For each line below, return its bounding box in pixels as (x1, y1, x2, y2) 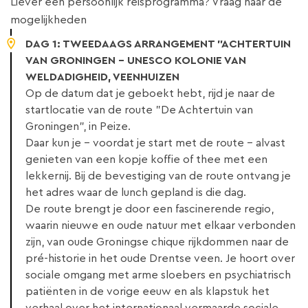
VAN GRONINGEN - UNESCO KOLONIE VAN (25, 55, 246, 67)
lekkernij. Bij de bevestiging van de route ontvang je (25, 170, 291, 182)
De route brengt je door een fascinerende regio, (25, 203, 274, 215)
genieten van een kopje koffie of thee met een (25, 154, 267, 166)
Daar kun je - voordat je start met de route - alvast (25, 137, 285, 149)
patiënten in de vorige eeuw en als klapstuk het (25, 286, 269, 298)
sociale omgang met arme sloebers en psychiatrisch (25, 269, 291, 281)
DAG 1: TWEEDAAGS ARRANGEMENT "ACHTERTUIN (25, 38, 291, 50)
